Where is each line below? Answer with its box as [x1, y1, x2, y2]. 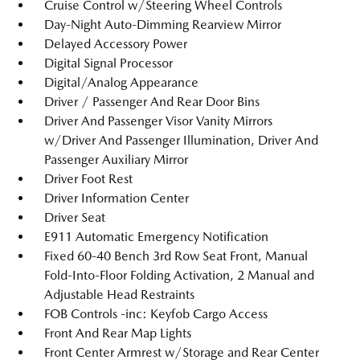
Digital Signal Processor [44, 55, 173, 71]
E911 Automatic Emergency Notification [44, 229, 268, 244]
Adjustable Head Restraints [44, 287, 194, 302]
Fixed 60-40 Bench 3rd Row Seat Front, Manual [44, 248, 308, 264]
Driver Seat [44, 210, 105, 225]
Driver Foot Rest [44, 171, 133, 186]
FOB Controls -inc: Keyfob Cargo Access [44, 306, 268, 321]
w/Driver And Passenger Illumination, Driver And [44, 133, 318, 148]
